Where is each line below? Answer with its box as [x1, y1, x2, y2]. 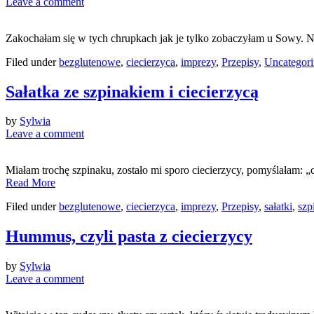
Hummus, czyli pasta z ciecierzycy [6, 227, 252, 246]
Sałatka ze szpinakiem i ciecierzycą [6, 82, 259, 101]
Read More [6, 177, 55, 189]
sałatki [264, 200, 292, 213]
